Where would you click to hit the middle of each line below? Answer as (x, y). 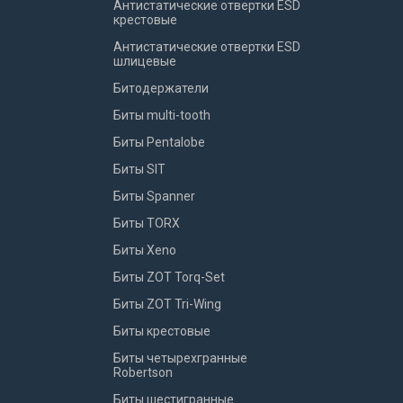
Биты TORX (147, 223)
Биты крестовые (162, 331)
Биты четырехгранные (180, 358)
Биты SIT (139, 169)
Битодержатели (161, 88)
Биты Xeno (145, 250)
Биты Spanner (154, 196)
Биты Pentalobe (159, 142)
